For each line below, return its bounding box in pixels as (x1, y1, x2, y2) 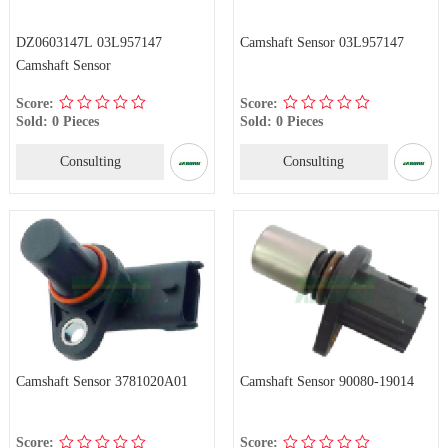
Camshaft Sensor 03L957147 (239, 34, 404, 51)
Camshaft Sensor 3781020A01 (15, 373, 188, 390)
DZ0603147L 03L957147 (15, 34, 162, 51)
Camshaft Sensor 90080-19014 (239, 373, 414, 390)
